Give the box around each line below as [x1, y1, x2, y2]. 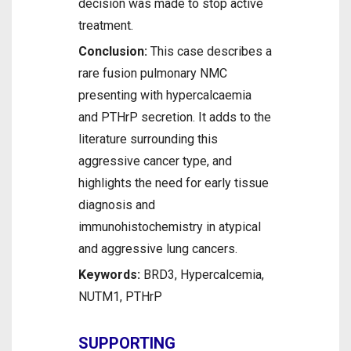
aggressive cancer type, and [78, 154, 232, 168]
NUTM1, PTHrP [78, 289, 162, 304]
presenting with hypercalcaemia [78, 88, 251, 103]
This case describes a [147, 44, 272, 59]
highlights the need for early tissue [78, 175, 269, 190]
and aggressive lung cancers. [78, 241, 237, 256]
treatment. [78, 18, 133, 33]
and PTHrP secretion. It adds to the [78, 110, 271, 125]
